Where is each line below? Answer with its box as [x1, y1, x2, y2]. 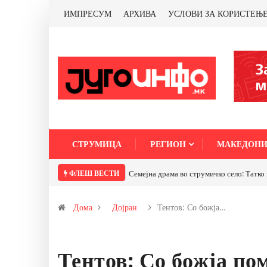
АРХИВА [123, 8, 156, 19]
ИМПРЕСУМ [64, 8, 111, 19]
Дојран [112, 201, 137, 213]
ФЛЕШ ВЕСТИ [67, 168, 119, 178]
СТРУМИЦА [72, 138, 122, 150]
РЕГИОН [150, 138, 186, 150]
